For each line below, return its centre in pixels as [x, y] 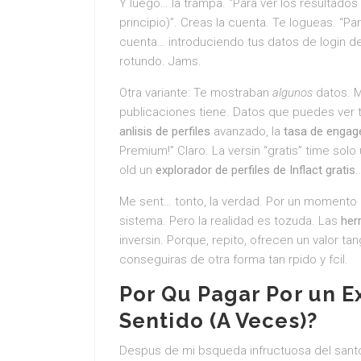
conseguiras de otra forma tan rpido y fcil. [234, 259]
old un [137, 170]
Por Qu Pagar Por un [230, 294]
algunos [293, 93]
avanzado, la [247, 131]
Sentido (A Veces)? [218, 321]
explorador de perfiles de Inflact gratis [255, 170]
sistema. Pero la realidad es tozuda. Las [230, 221]
